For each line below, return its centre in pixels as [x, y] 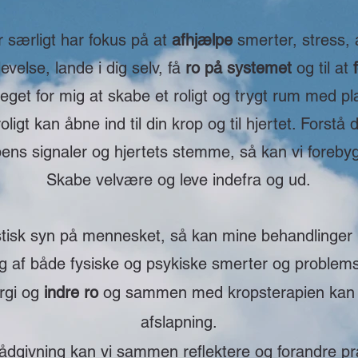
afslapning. [179, 322]
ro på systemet [239, 68]
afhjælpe [204, 40]
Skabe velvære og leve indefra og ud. [179, 180]
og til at [322, 68]
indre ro [71, 292]
